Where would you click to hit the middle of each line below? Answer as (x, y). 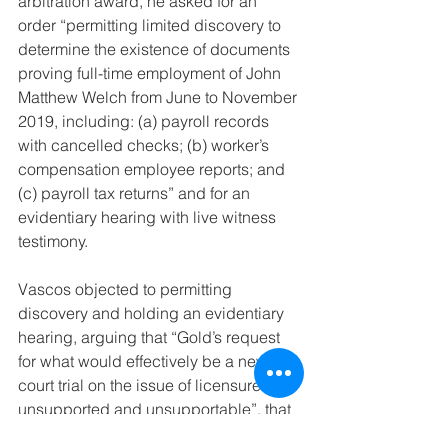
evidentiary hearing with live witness (149, 217)
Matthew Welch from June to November (159, 97)
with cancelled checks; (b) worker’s (145, 145)
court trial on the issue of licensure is (149, 385)
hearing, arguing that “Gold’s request (151, 337)
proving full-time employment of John (151, 73)
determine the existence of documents (156, 49)
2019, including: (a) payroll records (145, 121)
